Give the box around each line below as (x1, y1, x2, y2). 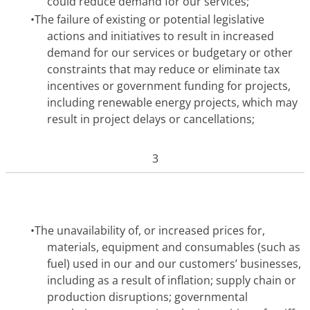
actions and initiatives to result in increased (47, 28, 274, 44)
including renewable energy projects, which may (47, 95, 298, 111)
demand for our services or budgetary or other (47, 45, 293, 61)
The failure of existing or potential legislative (35, 12, 264, 28)
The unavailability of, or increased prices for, (35, 222, 265, 238)
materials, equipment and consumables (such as (47, 239, 300, 255)
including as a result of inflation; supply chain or (47, 272, 296, 288)
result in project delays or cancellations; (47, 111, 255, 127)
